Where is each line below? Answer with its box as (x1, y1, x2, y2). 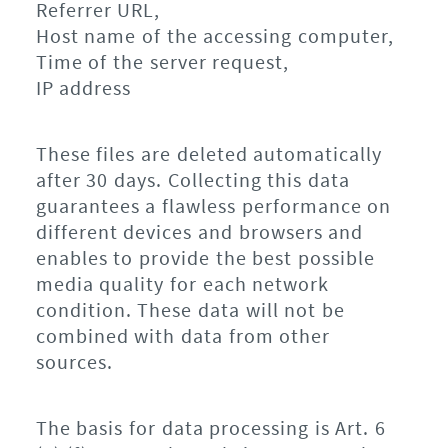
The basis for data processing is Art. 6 (35, 415, 387, 441)
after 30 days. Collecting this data (35, 167, 350, 193)
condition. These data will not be (35, 297, 345, 323)
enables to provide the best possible (35, 245, 375, 271)
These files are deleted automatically (35, 141, 383, 167)
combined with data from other (35, 323, 331, 349)
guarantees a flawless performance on (35, 193, 392, 219)
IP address (35, 75, 132, 101)
